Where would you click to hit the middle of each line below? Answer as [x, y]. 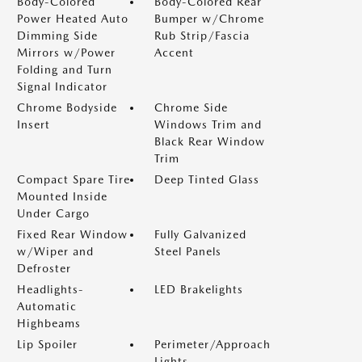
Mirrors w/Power [66, 53]
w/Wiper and [55, 251]
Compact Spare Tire [74, 179]
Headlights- [51, 289]
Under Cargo [53, 213]
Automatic [47, 306]
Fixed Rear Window [72, 234]
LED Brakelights [199, 289]
